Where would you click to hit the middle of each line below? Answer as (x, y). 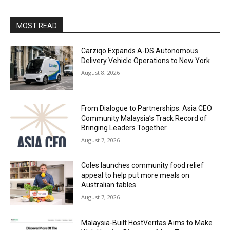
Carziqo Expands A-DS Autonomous (140, 51)
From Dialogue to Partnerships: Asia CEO (147, 108)
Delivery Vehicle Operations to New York (146, 61)
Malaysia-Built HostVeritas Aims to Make (147, 223)
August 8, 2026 (101, 73)
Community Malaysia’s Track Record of (144, 118)
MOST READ (37, 26)
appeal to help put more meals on (136, 175)
